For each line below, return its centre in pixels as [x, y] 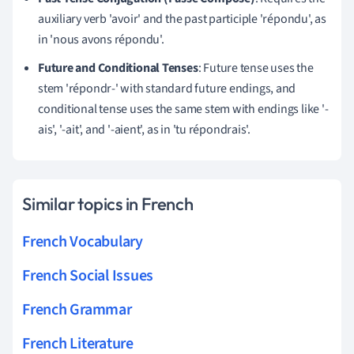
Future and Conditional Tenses [118, 68]
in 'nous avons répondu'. [101, 39]
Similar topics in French [108, 203]
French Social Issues [88, 275]
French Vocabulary [83, 241]
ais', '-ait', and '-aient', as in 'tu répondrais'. [144, 129]
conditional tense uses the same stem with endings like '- [183, 109]
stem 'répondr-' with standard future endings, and [167, 88]
